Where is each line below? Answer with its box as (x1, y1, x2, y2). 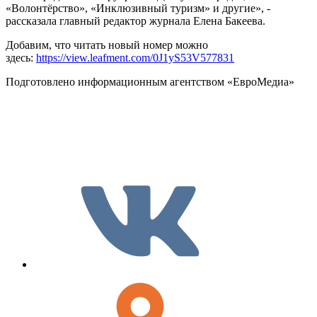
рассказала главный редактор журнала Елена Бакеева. (6, 15, 265, 28)
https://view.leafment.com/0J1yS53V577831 (36, 52, 234, 64)
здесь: (6, 52, 36, 64)
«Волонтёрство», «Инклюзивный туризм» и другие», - (6, 2, 270, 15)
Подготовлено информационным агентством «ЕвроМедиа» (6, 76, 294, 88)
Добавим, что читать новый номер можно (6, 39, 208, 52)
